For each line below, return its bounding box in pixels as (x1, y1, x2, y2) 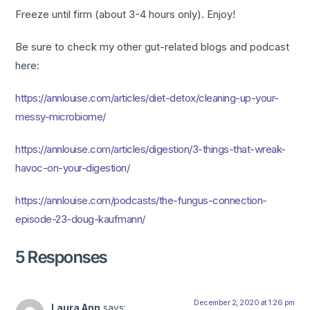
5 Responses (15, 247, 107, 268)
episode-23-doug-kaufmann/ (15, 212, 145, 226)
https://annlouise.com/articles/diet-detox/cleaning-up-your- (15, 91, 279, 105)
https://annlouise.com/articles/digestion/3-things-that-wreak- (15, 143, 286, 156)
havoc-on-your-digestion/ (15, 161, 130, 175)
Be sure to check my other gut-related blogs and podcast (15, 40, 290, 54)
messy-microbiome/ (15, 110, 106, 124)
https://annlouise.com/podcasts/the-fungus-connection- (15, 194, 267, 208)
